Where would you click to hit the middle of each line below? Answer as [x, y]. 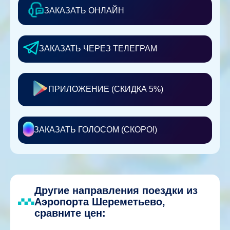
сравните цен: [70, 213]
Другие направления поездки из [116, 190]
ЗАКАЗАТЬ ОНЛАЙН [84, 10]
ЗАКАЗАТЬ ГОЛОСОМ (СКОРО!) [95, 130]
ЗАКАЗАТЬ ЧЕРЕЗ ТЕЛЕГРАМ [98, 49]
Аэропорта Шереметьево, [100, 202]
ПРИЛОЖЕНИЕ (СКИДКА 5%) [106, 89]
